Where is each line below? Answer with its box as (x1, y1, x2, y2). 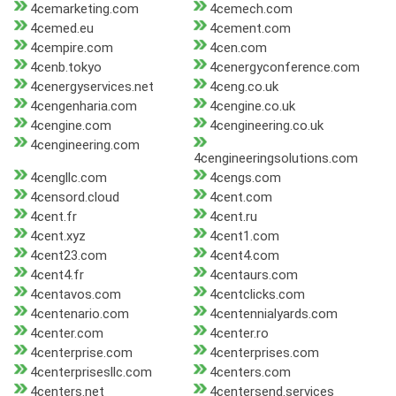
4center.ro (209, 325, 269, 342)
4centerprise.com (30, 345, 133, 362)
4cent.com (209, 189, 272, 206)
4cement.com (209, 20, 291, 37)
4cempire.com (30, 40, 113, 57)
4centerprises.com (209, 345, 319, 362)
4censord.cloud (30, 189, 119, 206)
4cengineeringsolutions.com (193, 150, 358, 167)
